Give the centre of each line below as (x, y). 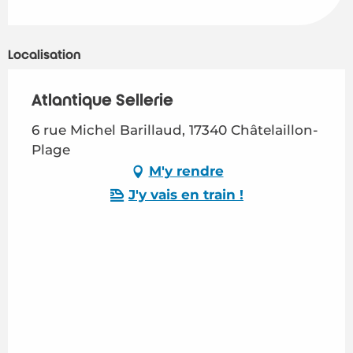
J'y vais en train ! (186, 195)
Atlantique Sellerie (102, 100)
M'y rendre (186, 171)
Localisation (45, 55)
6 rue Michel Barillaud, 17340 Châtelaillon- (175, 130)
